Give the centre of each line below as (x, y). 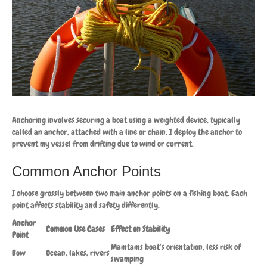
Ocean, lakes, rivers (78, 252)
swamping (127, 258)
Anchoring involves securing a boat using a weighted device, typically (126, 119)
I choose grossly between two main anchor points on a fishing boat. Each (130, 193)
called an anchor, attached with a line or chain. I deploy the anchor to (127, 131)
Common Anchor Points (86, 171)
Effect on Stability (140, 229)
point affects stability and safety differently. (86, 205)
